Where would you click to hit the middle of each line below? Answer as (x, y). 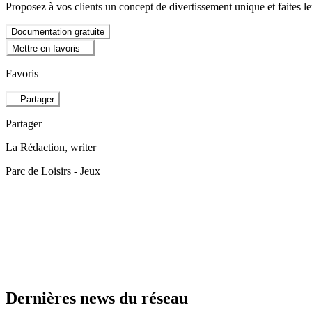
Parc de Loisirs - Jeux (53, 171)
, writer (80, 148)
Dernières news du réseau (97, 298)
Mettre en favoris (46, 48)
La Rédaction (35, 148)
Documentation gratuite (58, 32)
